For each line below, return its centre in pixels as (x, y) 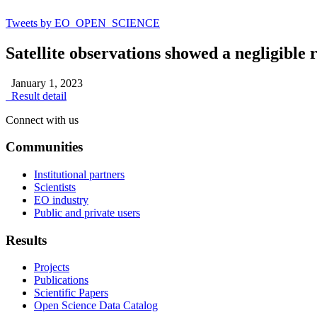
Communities (44, 147)
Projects (52, 267)
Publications (61, 280)
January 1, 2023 (44, 83)
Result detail (36, 96)
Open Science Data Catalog (96, 306)
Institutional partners (79, 174)
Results (26, 240)
